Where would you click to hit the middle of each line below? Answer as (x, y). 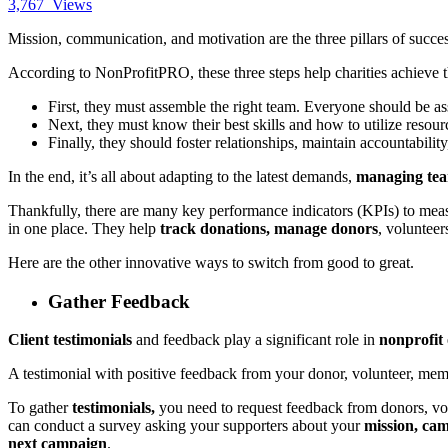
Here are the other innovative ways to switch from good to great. (213, 262)
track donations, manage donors (269, 228)
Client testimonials (70, 340)
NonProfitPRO (142, 72)
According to (51, 72)
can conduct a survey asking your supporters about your (186, 426)
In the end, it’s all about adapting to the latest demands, (182, 176)
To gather (40, 408)
